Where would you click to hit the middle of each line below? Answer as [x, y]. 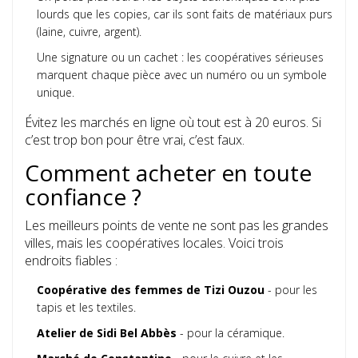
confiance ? [83, 197]
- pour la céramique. [231, 333]
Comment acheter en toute [168, 173]
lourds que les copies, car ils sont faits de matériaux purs [185, 14]
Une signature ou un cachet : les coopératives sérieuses [180, 58]
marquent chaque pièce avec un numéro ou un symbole [182, 75]
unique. [56, 93]
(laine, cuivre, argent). [89, 32]
